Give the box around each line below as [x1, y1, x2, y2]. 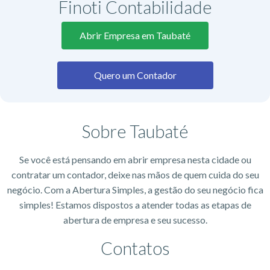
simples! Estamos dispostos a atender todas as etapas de [19, 198, 251, 210]
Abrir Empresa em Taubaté [80, 29, 190, 41]
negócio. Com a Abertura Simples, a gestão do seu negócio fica [7, 183, 263, 195]
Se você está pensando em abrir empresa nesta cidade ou [19, 153, 251, 165]
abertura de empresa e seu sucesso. [63, 213, 207, 225]
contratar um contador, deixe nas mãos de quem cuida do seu [11, 168, 259, 180]
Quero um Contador [93, 69, 177, 81]
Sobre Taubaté [82, 120, 188, 142]
